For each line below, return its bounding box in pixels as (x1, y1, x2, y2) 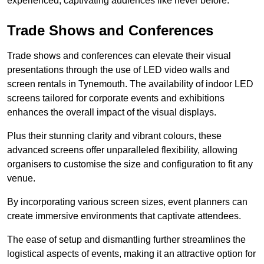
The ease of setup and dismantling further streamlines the (7, 235, 246, 245)
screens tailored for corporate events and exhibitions (7, 93, 225, 104)
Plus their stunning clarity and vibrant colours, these (7, 131, 222, 141)
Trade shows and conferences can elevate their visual (7, 51, 231, 61)
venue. (7, 173, 35, 184)
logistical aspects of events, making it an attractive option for (7, 249, 256, 259)
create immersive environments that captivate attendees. (7, 211, 241, 222)
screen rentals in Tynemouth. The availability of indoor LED (7, 79, 253, 90)
